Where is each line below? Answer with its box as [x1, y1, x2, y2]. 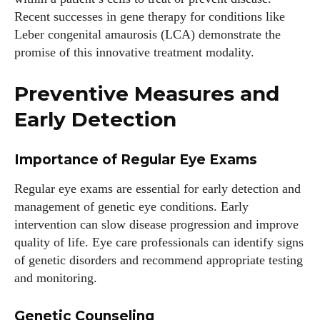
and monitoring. [14, 271, 97, 285]
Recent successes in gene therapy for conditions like [14, 9, 285, 24]
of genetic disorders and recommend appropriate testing [14, 253, 303, 267]
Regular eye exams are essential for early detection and [14, 181, 301, 196]
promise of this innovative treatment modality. [14, 45, 254, 59]
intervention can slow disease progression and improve [14, 217, 299, 231]
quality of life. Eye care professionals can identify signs [14, 235, 304, 249]
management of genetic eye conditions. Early [14, 199, 249, 214]
